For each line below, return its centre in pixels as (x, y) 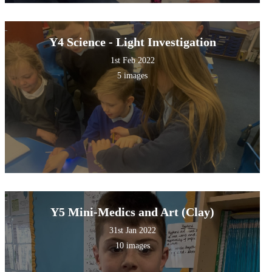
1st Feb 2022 (132, 61)
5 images (133, 76)
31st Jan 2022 (132, 231)
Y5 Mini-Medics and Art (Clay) (133, 212)
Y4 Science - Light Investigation (132, 42)
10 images (132, 246)
